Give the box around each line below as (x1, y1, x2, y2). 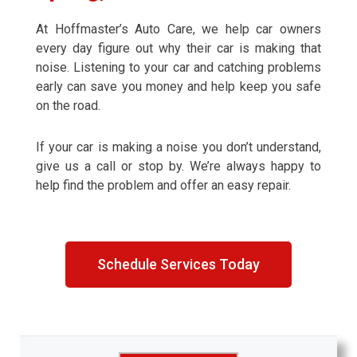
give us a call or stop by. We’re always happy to (36, 159, 321, 174)
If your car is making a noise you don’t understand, (36, 139, 321, 155)
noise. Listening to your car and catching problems (36, 60, 321, 75)
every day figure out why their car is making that (36, 41, 321, 56)
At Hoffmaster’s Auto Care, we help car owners (36, 22, 321, 37)
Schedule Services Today (97, 256, 260, 273)
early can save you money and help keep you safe (36, 79, 321, 94)
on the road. (36, 98, 100, 113)
